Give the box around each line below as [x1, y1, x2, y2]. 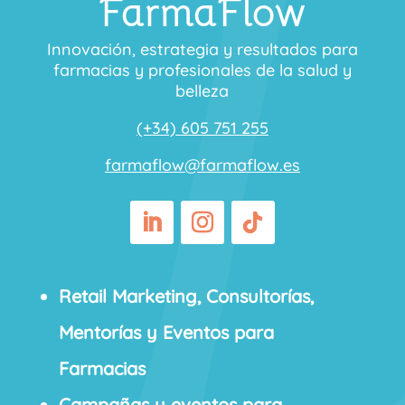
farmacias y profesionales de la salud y [52, 60, 352, 81]
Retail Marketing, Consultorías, [58, 285, 314, 308]
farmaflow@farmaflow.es [104, 155, 300, 176]
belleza [175, 80, 230, 102]
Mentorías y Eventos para [58, 321, 274, 344]
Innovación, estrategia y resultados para [46, 39, 358, 61]
